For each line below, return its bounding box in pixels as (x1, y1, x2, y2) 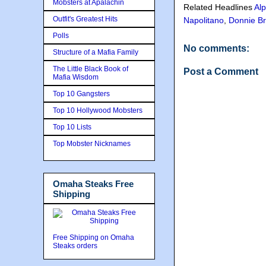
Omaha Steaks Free (53, 178, 134, 189)
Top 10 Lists (53, 122, 91, 131)
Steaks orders (53, 242, 99, 250)
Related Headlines (183, 2, 254, 12)
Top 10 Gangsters (53, 89, 110, 98)
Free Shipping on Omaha (53, 233, 134, 242)
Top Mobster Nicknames (53, 139, 131, 148)
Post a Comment (183, 66, 258, 77)
